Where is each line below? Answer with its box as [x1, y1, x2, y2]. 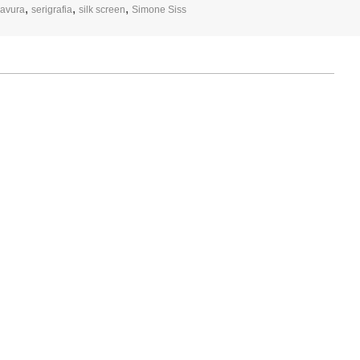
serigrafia [31, 4, 73, 15]
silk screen [79, 4, 126, 15]
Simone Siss [132, 4, 187, 15]
